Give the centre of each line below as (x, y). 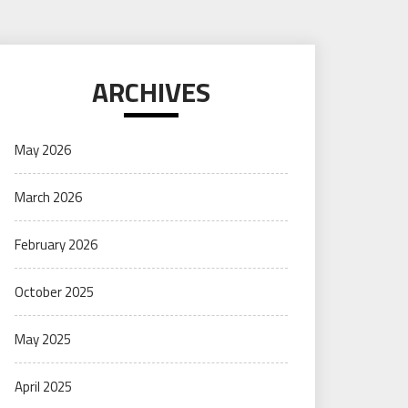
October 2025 (54, 292)
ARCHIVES (151, 92)
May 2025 (43, 339)
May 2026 (43, 150)
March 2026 (48, 197)
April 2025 (43, 387)
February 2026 (56, 245)
